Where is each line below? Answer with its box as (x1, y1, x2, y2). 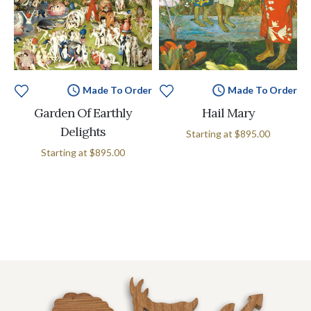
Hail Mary (201, 105, 255, 121)
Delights (60, 124, 106, 140)
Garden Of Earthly (34, 105, 132, 121)
